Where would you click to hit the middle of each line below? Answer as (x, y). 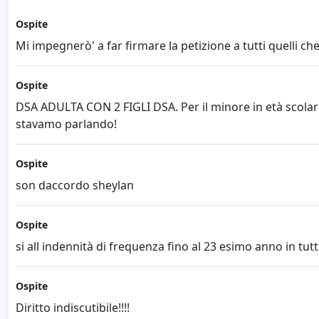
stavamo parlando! (66, 124)
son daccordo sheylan (75, 185)
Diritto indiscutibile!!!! (73, 308)
